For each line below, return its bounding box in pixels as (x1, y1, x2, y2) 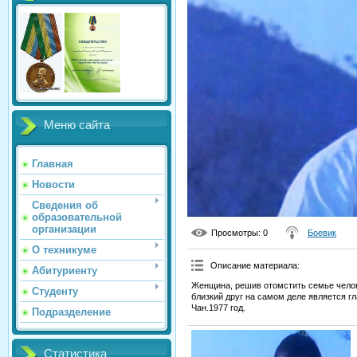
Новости (32, 178, 75, 190)
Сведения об (32, 199, 98, 211)
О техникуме (32, 244, 96, 256)
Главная (32, 158, 73, 170)
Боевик (308, 228, 336, 238)
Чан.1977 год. (191, 303, 245, 313)
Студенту (32, 285, 78, 297)
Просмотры (211, 228, 258, 238)
